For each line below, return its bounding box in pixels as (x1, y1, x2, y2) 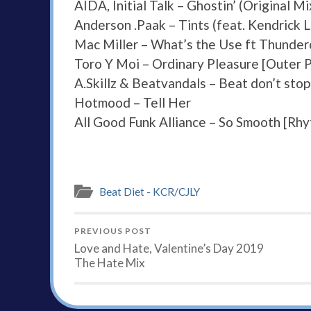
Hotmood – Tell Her (74, 94, 191, 111)
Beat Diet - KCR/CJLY (99, 185, 200, 199)
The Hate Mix (74, 255, 145, 271)
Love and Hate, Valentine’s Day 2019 (74, 241, 264, 256)
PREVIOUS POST (74, 226, 151, 237)
